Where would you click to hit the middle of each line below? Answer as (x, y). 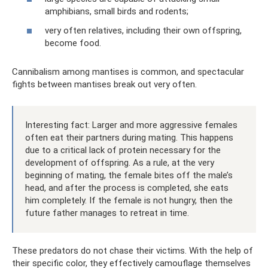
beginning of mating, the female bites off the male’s (129, 175)
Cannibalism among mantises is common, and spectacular (128, 71)
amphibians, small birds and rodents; (117, 12)
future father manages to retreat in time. (107, 213)
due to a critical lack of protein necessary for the (123, 150)
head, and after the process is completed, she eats (127, 188)
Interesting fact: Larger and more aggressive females (131, 125)
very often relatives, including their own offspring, (143, 30)
